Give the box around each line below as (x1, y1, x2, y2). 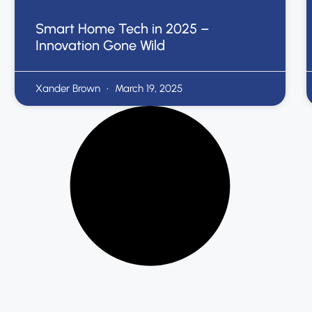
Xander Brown (36, 81, 104, 95)
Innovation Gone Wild (36, 36, 166, 54)
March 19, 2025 (112, 81, 183, 95)
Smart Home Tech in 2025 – (36, 19, 210, 37)
